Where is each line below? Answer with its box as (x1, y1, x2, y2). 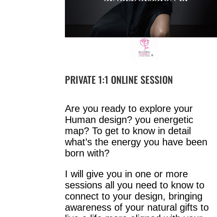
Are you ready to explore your (65, 103, 193, 114)
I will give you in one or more (65, 169, 188, 180)
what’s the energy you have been (65, 137, 208, 148)
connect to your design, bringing (65, 191, 203, 202)
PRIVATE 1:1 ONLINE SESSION (65, 72, 173, 87)
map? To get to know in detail (65, 125, 191, 137)
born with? (65, 148, 110, 159)
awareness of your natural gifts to (65, 202, 209, 213)
